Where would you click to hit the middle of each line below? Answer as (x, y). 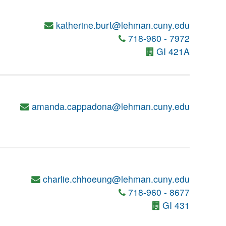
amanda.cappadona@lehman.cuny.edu (111, 106)
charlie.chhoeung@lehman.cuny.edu (116, 179)
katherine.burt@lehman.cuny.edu (123, 25)
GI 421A (173, 51)
